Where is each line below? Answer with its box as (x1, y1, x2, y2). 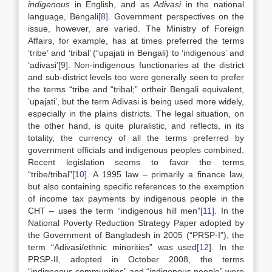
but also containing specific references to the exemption (28, 182, 244, 191)
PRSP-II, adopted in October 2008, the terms (28, 254, 244, 264)
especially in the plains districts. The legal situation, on (28, 109, 244, 118)
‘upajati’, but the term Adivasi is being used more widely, (28, 97, 244, 106)
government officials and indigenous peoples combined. (28, 145, 244, 155)
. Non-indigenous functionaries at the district (68, 60, 244, 70)
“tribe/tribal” (28, 169, 72, 179)
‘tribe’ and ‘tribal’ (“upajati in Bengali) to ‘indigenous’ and (28, 48, 244, 58)
